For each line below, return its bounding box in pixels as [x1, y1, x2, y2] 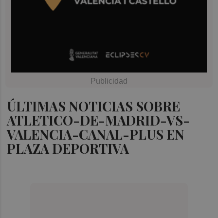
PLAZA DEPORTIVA [7, 139, 129, 157]
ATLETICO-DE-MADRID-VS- [7, 111, 190, 129]
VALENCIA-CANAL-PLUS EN [7, 125, 185, 143]
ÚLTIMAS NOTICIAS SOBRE [7, 97, 181, 115]
